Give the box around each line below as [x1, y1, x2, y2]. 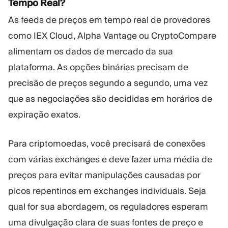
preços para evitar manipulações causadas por [8, 169, 201, 181]
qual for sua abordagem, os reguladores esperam [8, 201, 208, 212]
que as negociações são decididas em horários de [8, 93, 212, 105]
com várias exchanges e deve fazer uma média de [8, 153, 212, 165]
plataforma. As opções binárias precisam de [8, 62, 188, 73]
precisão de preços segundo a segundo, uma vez [8, 77, 208, 89]
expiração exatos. [8, 109, 80, 121]
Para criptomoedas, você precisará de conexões [8, 137, 206, 149]
